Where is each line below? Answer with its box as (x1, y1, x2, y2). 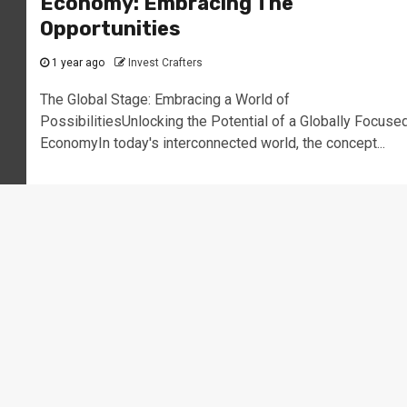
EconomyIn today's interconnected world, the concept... (39, 134, 385, 152)
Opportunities (39, 16, 181, 41)
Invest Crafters (127, 56, 203, 69)
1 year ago (48, 56, 104, 69)
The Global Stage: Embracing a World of (39, 91, 290, 108)
